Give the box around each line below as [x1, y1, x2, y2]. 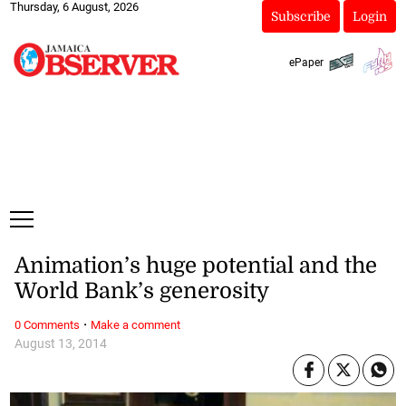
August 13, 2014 [14, 335, 107, 352]
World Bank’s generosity [14, 278, 269, 304]
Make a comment [90, 317, 180, 332]
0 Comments [14, 317, 80, 332]
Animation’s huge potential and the [14, 253, 377, 279]
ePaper [288, 55, 324, 69]
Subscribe [270, 9, 331, 24]
